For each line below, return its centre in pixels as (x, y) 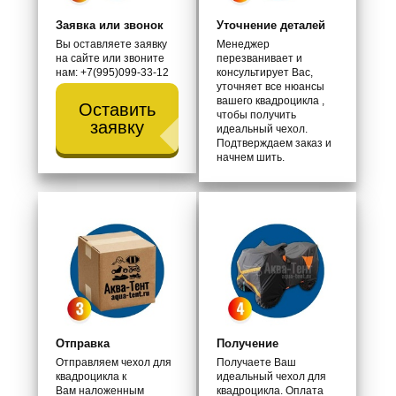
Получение (247, 343)
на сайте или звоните (110, 59)
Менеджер (243, 45)
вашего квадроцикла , (270, 101)
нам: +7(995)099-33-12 (113, 73)
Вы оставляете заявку (112, 45)
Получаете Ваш (256, 363)
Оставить (117, 110)
